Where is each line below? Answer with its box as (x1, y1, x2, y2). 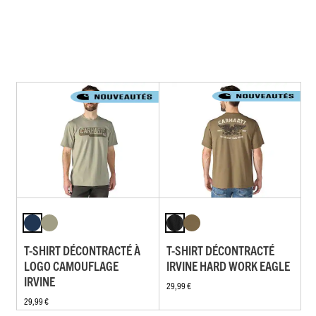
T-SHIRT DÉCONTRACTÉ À (24, 242, 140, 259)
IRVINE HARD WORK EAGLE (166, 257, 290, 274)
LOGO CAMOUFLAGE (24, 257, 119, 274)
